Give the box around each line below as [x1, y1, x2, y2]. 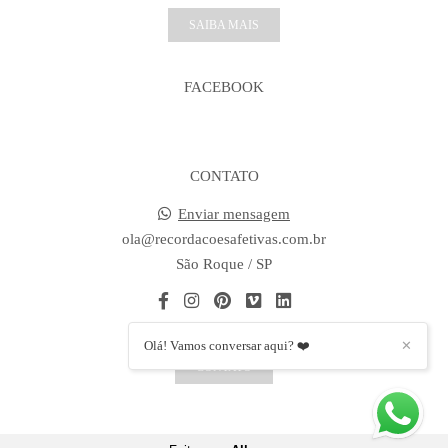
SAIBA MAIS [189, 18, 259, 33]
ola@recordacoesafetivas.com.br [122, 231, 326, 248]
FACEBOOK [184, 79, 264, 96]
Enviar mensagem [178, 206, 290, 223]
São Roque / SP [176, 256, 272, 273]
